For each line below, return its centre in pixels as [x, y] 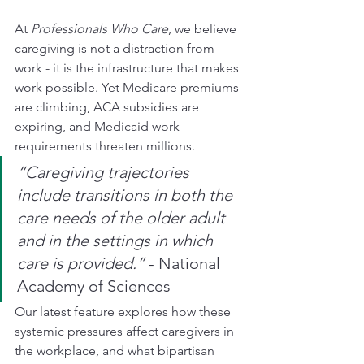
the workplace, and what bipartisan [116, 350]
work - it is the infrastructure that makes [128, 67]
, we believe [204, 28]
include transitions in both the [127, 195]
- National [184, 263]
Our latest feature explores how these [124, 311]
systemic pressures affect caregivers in [126, 331]
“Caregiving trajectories [105, 172]
